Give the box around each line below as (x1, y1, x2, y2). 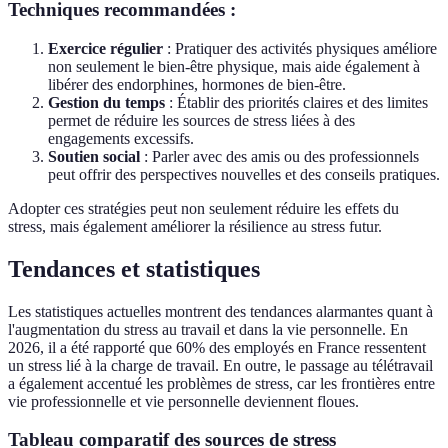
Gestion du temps (48, 93, 165, 111)
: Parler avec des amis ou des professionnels (140, 147, 419, 165)
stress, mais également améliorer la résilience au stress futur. (8, 217, 382, 235)
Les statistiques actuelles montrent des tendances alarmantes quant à (8, 302, 433, 320)
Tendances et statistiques (8, 255, 260, 282)
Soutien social (48, 147, 140, 165)
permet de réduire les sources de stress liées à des (48, 111, 355, 129)
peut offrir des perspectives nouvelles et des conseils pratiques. (48, 165, 440, 183)
